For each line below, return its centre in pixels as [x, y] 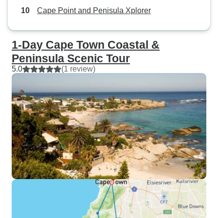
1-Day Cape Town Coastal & [86, 45]
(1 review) [78, 69]
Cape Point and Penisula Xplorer [94, 10]
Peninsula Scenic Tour [71, 58]
